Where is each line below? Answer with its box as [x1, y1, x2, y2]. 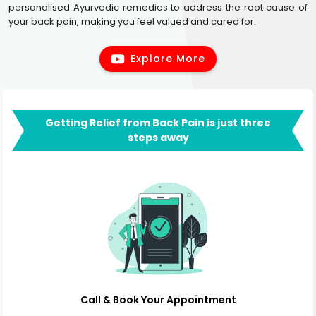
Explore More [130, 51, 205, 66]
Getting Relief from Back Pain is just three [45, 116, 271, 130]
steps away [127, 130, 189, 145]
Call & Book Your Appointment [80, 293, 236, 307]
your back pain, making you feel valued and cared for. [8, 15, 256, 28]
